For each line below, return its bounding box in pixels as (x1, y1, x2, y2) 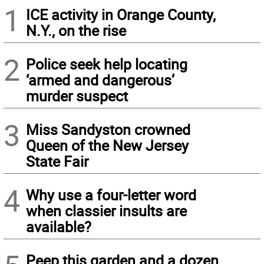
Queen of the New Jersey (26, 136, 189, 156)
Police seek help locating (26, 54, 187, 74)
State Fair (26, 151, 88, 171)
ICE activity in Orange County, (26, 5, 216, 25)
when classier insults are (26, 201, 187, 221)
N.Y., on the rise (26, 21, 126, 41)
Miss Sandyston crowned (26, 120, 190, 140)
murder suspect (26, 86, 128, 106)
